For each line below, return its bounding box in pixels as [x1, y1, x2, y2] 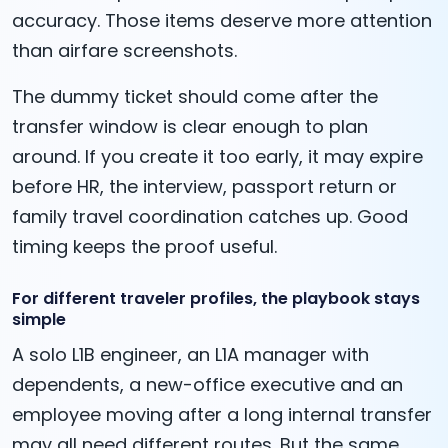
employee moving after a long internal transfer [12, 402, 432, 428]
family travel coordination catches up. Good [12, 204, 408, 230]
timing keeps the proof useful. [12, 234, 277, 260]
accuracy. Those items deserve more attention [12, 8, 432, 34]
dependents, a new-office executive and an [12, 372, 403, 398]
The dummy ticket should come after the [12, 84, 378, 110]
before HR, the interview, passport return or [12, 174, 397, 200]
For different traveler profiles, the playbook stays [12, 287, 420, 311]
